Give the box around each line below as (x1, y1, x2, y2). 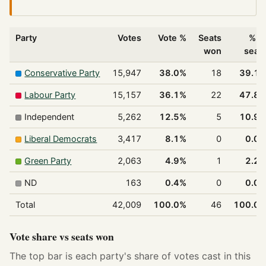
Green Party (24, 156, 72, 166)
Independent (24, 112, 75, 122)
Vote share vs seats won (9, 229, 114, 245)
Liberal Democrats (24, 134, 97, 144)
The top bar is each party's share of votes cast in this (9, 249, 251, 262)
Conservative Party (24, 68, 100, 78)
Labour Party (24, 90, 76, 100)
